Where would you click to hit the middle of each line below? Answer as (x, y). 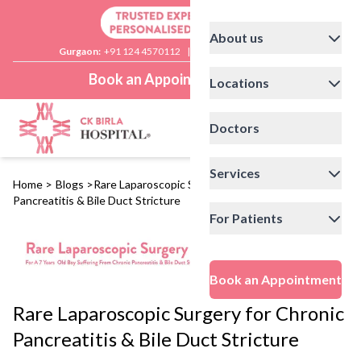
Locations (239, 83)
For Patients (246, 218)
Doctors (234, 128)
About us (237, 38)
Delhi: (210, 52)
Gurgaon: (80, 52)
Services (235, 173)
